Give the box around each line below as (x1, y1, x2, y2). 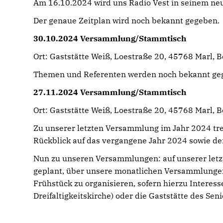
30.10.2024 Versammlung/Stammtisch (33, 33, 187, 43)
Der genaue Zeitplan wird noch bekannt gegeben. (33, 15, 220, 25)
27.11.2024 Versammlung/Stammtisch (33, 87, 187, 97)
